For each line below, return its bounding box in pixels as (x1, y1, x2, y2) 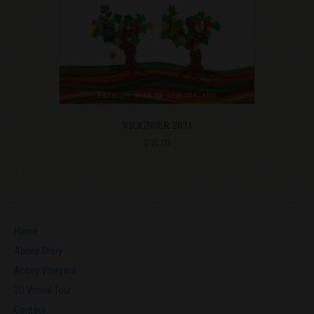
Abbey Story (14, 245, 62, 257)
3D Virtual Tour (14, 285, 71, 296)
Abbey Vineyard (14, 265, 76, 277)
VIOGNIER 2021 (122, 121, 192, 132)
